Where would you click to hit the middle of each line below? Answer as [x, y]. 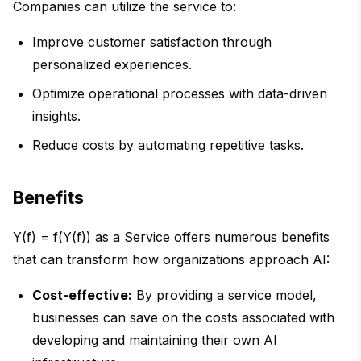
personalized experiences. [112, 65]
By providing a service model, [224, 295]
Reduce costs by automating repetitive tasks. [168, 145]
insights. [56, 116]
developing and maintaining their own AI [155, 340]
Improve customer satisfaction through [152, 42]
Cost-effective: [82, 295]
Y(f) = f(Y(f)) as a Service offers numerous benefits [171, 237]
